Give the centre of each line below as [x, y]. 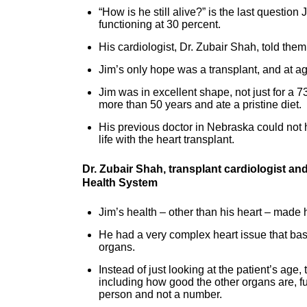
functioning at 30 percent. [160, 24]
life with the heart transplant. [167, 139]
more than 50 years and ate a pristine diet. [200, 105]
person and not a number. [160, 294]
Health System [120, 183]
